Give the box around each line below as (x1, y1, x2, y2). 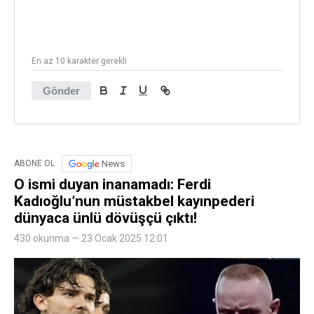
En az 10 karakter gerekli (32, 55, 127, 66)
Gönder (43, 84, 80, 97)
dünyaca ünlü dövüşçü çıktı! (14, 209, 197, 226)
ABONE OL (14, 158, 55, 169)
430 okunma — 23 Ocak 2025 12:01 (14, 232, 168, 244)
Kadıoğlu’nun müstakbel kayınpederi (14, 192, 254, 210)
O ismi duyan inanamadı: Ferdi (14, 175, 211, 193)
